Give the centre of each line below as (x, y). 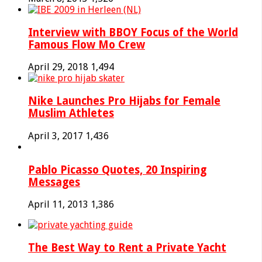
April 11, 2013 (58, 205)
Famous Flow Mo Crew (87, 44)
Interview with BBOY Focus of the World (133, 32)
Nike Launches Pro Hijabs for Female (124, 101)
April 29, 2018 (58, 67)
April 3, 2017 (56, 136)
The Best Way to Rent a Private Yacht (127, 248)
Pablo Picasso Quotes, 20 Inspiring (117, 170)
